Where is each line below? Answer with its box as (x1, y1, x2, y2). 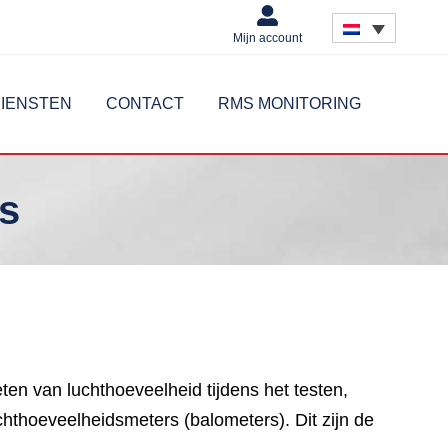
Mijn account (233, 30, 302, 45)
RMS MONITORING (218, 95, 361, 113)
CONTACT (106, 95, 184, 113)
